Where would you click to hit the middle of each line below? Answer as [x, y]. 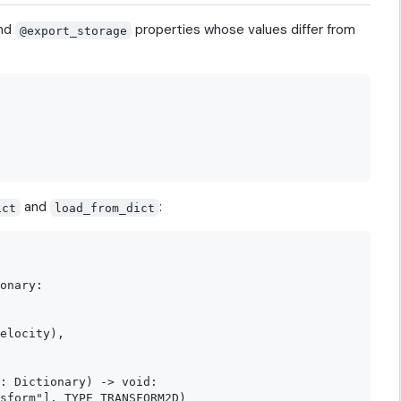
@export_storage [74, 30]
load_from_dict [105, 208]
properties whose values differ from [244, 30]
